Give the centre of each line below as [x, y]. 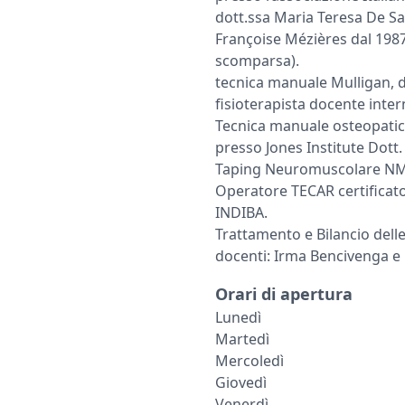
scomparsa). [257, 60]
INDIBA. [241, 212]
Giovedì [241, 382]
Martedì [242, 339]
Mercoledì [250, 360]
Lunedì [238, 317]
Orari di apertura [284, 293]
